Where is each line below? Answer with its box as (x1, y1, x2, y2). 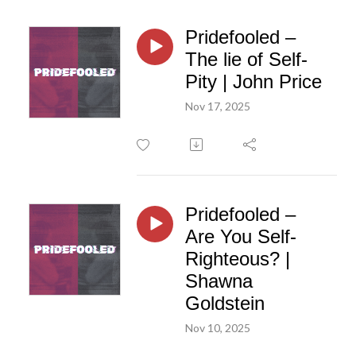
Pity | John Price (185, 70, 322, 92)
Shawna (185, 269, 253, 292)
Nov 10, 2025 (185, 320, 250, 335)
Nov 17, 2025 (185, 99, 250, 113)
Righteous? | (185, 247, 290, 269)
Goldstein (185, 292, 265, 314)
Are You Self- (185, 225, 296, 247)
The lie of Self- (185, 48, 308, 70)
